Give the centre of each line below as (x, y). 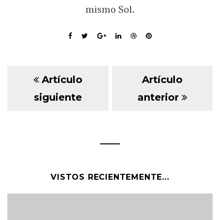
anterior (159, 97)
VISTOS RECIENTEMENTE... (110, 177)
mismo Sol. (110, 9)
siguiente (58, 97)
